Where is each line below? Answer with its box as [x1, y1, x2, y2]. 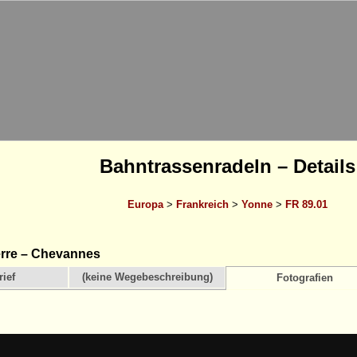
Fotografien [277, 272, 333, 284]
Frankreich [175, 198, 229, 210]
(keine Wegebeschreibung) [81, 271, 213, 283]
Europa [127, 198, 163, 210]
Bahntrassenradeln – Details [99, 155, 355, 177]
